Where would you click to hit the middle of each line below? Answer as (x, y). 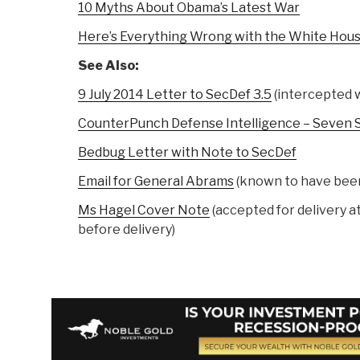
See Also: (108, 66)
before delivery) (127, 230)
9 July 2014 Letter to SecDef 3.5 (175, 95)
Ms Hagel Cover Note (144, 211)
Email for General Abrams (156, 182)
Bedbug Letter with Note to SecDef (187, 153)
